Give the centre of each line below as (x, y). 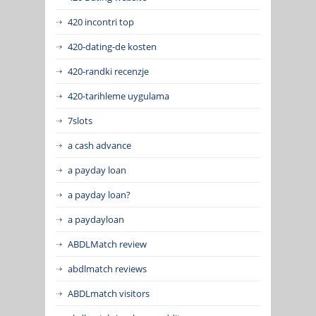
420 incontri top (101, 22)
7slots (80, 120)
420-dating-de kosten (112, 46)
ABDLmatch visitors (109, 293)
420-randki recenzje (108, 71)
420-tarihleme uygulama (119, 96)
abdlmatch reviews (107, 268)
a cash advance (99, 145)
